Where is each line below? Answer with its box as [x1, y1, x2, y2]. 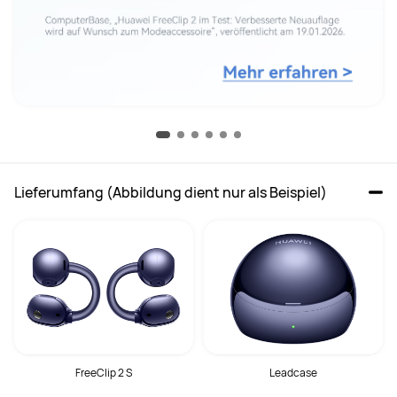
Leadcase [269, 364, 317, 380]
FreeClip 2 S [75, 364, 132, 380]
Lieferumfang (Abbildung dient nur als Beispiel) [14, 183, 327, 203]
